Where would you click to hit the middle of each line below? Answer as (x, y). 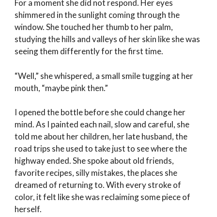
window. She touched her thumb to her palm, (94, 27)
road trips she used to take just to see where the (101, 149)
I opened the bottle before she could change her (100, 112)
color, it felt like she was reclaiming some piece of (102, 197)
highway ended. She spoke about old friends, (94, 161)
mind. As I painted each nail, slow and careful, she (102, 124)
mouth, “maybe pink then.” (61, 88)
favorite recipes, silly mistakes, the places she (96, 173)
